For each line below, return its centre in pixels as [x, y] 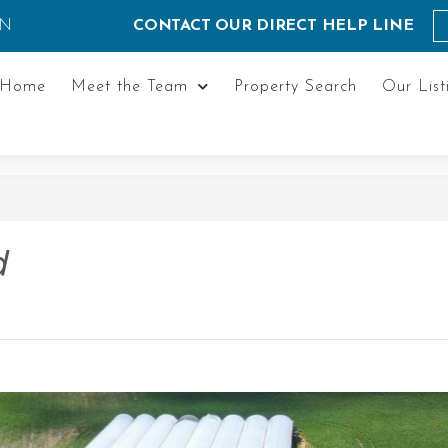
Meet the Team [129, 86]
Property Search [295, 86]
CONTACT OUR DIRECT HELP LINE [273, 26]
